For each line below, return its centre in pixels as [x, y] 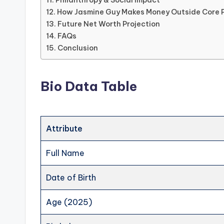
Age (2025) [69, 202]
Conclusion [77, 48]
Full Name [65, 153]
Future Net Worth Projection [108, 24]
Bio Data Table [89, 86]
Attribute [64, 129]
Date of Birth [71, 178]
